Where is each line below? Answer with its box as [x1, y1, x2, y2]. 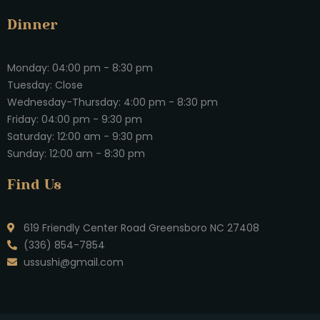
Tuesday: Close [7, 78, 83, 92]
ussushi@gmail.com [23, 255, 124, 269]
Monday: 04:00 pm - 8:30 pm [7, 61, 153, 75]
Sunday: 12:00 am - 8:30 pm [7, 146, 145, 161]
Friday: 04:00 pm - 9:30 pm [7, 112, 142, 126]
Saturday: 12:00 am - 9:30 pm [7, 129, 153, 144]
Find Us [7, 179, 61, 192]
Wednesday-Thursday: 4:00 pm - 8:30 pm [7, 95, 218, 109]
